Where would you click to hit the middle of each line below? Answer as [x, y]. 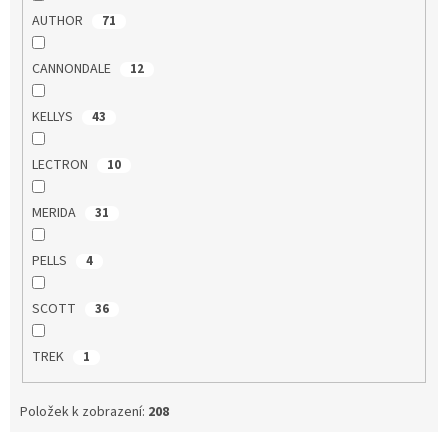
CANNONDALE [72, 68]
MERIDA [55, 212]
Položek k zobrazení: [84, 412]
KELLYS [53, 116]
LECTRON [61, 164]
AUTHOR [58, 20]
